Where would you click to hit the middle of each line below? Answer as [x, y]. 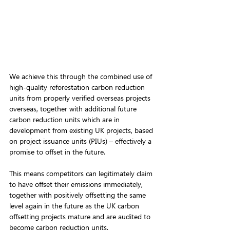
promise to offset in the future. [58, 151]
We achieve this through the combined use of [82, 76]
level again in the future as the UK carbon [75, 205]
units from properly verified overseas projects [81, 98]
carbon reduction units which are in [65, 119]
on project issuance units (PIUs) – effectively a [81, 141]
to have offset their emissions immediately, [77, 184]
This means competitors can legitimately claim [82, 173]
